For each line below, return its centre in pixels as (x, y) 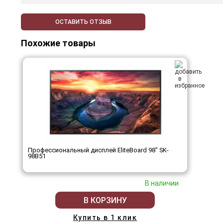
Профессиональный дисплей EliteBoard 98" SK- (98, 150)
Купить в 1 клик (105, 218)
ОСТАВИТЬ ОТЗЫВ (83, 22)
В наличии (162, 183)
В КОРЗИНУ (105, 200)
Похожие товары (58, 43)
